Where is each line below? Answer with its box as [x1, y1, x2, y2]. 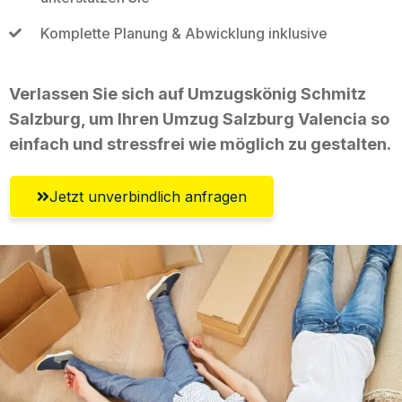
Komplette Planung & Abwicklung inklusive [39, 23, 328, 42]
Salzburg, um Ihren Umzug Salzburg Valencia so [9, 109, 389, 128]
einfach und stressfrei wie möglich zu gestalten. [9, 134, 391, 153]
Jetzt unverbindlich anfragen [49, 187, 247, 205]
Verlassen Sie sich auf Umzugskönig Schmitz [9, 83, 366, 103]
